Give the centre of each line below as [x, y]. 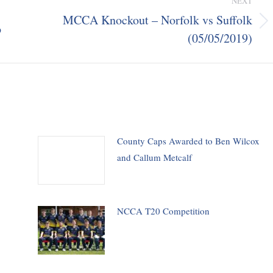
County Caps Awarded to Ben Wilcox [188, 141]
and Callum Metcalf [154, 157]
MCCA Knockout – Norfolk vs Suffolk [158, 20]
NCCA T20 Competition [163, 211]
